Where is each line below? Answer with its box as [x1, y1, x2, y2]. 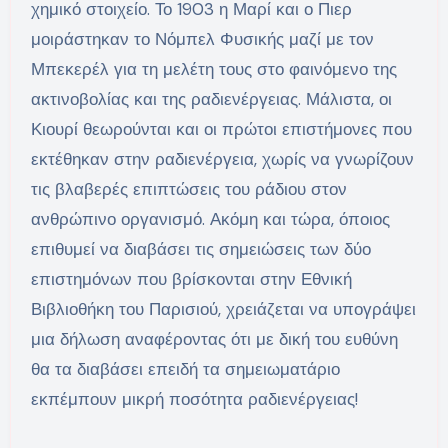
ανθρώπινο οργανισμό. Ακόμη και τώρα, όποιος [30, 207, 390, 230]
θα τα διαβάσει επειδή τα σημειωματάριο [30, 357, 340, 380]
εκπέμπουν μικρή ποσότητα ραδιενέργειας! [30, 387, 358, 410]
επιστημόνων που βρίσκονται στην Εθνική [30, 267, 352, 290]
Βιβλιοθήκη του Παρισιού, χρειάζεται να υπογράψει [30, 297, 416, 320]
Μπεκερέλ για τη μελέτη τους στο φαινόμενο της [30, 57, 397, 80]
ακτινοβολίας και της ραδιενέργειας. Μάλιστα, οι [30, 87, 392, 110]
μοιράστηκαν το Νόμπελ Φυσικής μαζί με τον [30, 27, 374, 50]
